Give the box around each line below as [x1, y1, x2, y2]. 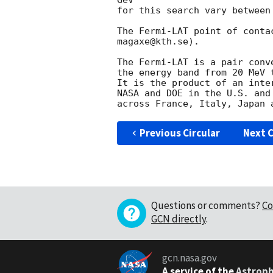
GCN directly [151, 212, 206, 226]
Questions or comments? [151, 199, 260, 213]
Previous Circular [139, 126, 220, 140]
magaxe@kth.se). [117, 36, 199, 48]
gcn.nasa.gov [161, 250, 217, 264]
